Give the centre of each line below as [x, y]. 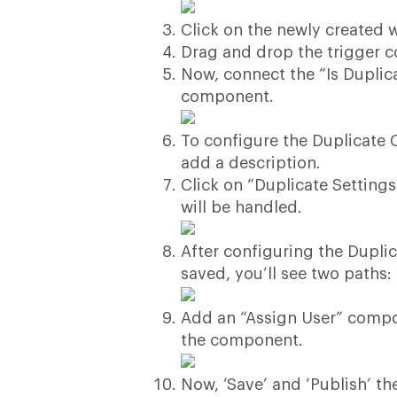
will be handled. [242, 207]
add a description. [251, 163]
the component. [242, 340]
